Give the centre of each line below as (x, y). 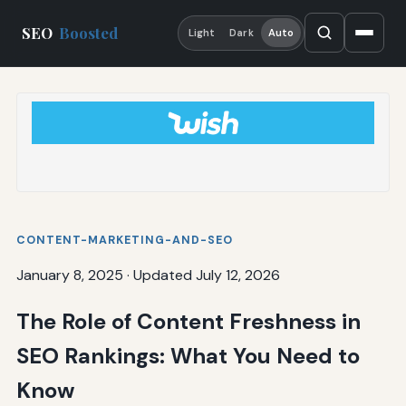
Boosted (89, 33)
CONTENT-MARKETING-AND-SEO (124, 240)
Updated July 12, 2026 (206, 275)
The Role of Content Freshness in (188, 321)
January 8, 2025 (69, 275)
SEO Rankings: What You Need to (188, 355)
